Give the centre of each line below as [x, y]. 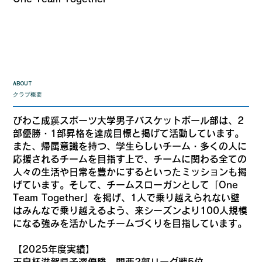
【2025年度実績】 [54, 249]
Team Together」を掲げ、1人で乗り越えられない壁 [127, 197]
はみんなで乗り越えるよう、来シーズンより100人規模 [130, 210]
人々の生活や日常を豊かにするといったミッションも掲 [130, 172]
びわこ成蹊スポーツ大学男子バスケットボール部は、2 [129, 120]
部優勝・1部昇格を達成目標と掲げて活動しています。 [129, 133]
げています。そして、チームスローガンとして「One [126, 185]
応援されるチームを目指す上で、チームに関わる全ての [130, 159]
